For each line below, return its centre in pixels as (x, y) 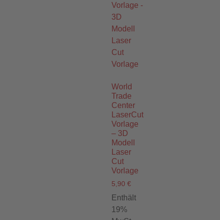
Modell (123, 142)
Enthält (124, 198)
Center (123, 105)
